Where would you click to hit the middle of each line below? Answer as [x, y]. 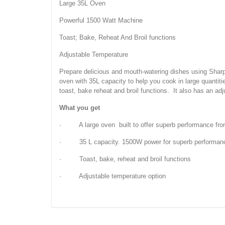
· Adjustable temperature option [113, 176]
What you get [80, 107]
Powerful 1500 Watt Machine [101, 20]
